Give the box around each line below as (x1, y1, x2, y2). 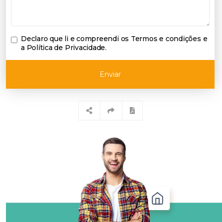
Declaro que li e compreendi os (21, 34, 131, 43)
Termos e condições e (130, 34, 208, 43)
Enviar (100, 69, 121, 79)
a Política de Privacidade (21, 43, 106, 52)
